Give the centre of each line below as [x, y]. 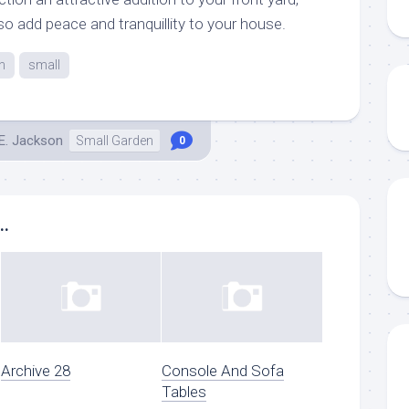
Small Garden [115, 140]
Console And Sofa [223, 370]
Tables [184, 391]
